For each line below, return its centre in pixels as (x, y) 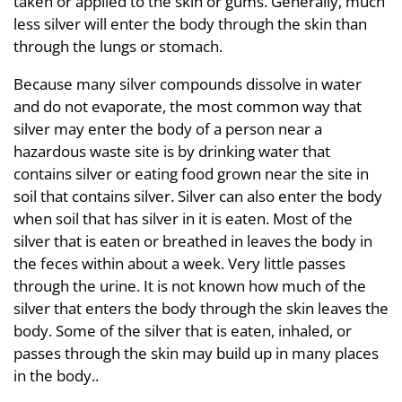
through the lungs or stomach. (118, 46)
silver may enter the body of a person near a (168, 128)
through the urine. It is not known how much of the (190, 285)
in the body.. (56, 375)
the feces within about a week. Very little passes (179, 263)
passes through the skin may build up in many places (196, 353)
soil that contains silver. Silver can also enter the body (198, 196)
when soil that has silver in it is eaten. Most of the (183, 218)
